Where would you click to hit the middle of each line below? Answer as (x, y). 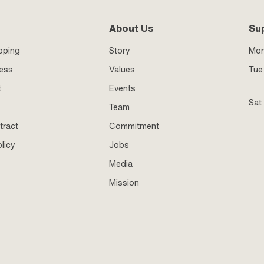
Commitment (134, 126)
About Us (132, 28)
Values (122, 70)
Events (123, 88)
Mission (124, 183)
